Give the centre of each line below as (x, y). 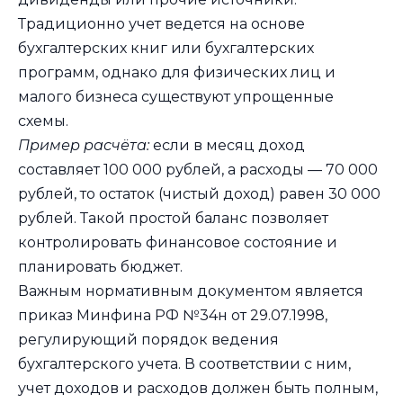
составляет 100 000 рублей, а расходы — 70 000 (198, 169)
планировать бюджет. (100, 266)
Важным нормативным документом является (191, 291)
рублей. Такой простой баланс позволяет (173, 218)
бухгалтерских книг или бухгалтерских (166, 48)
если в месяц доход (227, 145)
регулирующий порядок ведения (148, 339)
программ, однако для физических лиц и (177, 72)
